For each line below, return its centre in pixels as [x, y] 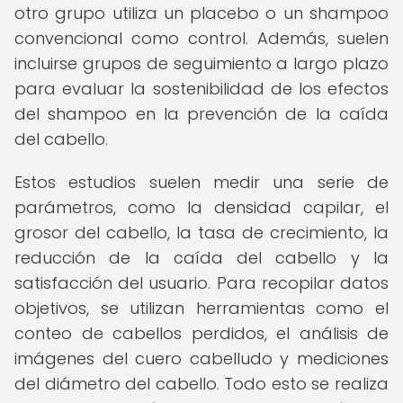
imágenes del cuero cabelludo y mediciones [201, 358]
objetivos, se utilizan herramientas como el [201, 308]
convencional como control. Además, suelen [201, 38]
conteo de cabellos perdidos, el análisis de [201, 333]
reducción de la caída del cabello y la [201, 258]
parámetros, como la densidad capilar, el [201, 207]
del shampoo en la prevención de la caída [201, 114]
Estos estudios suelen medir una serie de [201, 182]
